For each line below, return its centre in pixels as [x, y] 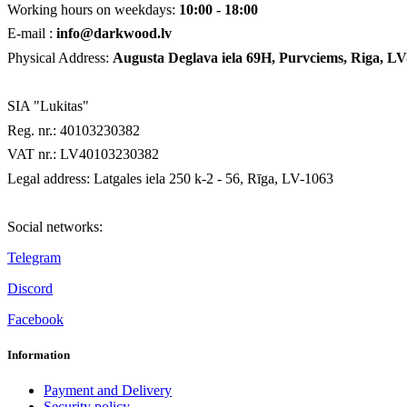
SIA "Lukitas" [48, 106]
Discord [30, 288]
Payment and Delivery [108, 390]
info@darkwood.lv [114, 34]
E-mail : [30, 34]
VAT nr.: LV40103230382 [83, 154]
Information [39, 354]
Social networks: [55, 226]
